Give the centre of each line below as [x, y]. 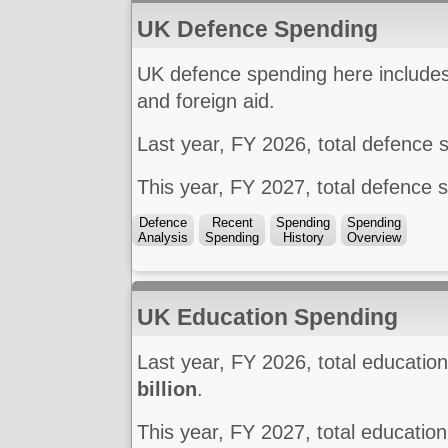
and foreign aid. [206, 101]
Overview [374, 238]
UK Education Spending [267, 317]
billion [167, 389]
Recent [232, 223]
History [303, 238]
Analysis [163, 238]
